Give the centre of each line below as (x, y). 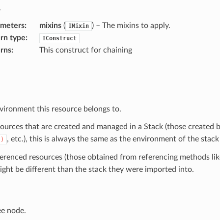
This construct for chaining (85, 50)
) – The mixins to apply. (131, 25)
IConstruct (59, 38)
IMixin (78, 26)
